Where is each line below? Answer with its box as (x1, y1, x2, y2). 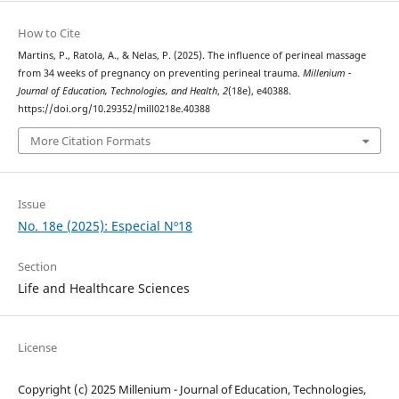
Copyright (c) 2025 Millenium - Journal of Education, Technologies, (17, 380, 366, 397)
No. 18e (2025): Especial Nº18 (17, 216, 192, 234)
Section (17, 257, 57, 274)
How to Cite (17, 25, 80, 42)
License (17, 338, 57, 355)
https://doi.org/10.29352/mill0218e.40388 (17, 102, 210, 116)
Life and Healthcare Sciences (17, 279, 190, 297)
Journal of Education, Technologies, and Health (17, 85, 217, 98)
